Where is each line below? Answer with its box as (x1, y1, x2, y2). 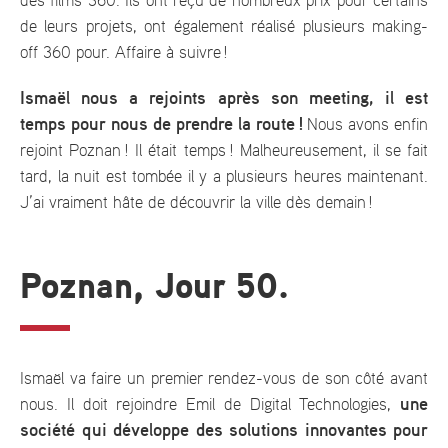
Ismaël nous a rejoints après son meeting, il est (20, 89, 428, 108)
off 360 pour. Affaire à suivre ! (20, 44, 228, 61)
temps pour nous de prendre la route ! (20, 115, 307, 134)
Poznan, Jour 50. (20, 270, 289, 305)
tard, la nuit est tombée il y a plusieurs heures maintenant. (20, 168, 428, 185)
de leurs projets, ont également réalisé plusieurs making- (20, 18, 428, 35)
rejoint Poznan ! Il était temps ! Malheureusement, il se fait (20, 142, 428, 159)
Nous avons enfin (307, 116, 428, 133)
